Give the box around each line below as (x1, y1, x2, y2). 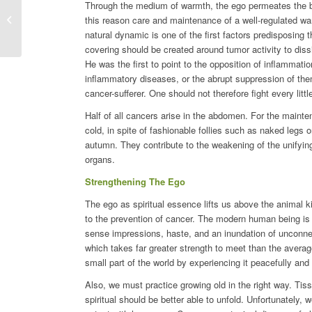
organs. (85, 152, 115, 166)
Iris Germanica (24, 11, 84, 25)
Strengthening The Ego (85, 174, 185, 188)
